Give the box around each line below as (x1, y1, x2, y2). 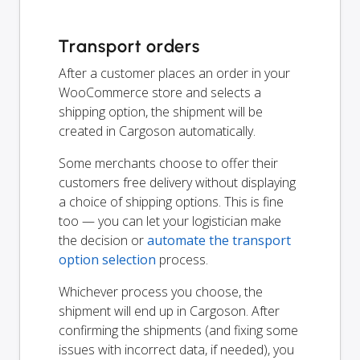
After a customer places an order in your (59, 63, 290, 82)
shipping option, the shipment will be (59, 102, 263, 121)
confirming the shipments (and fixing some (59, 321, 298, 339)
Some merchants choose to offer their (59, 153, 278, 172)
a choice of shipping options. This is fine (59, 192, 284, 211)
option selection (59, 250, 156, 268)
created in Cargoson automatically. (59, 121, 256, 140)
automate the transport (147, 231, 291, 249)
